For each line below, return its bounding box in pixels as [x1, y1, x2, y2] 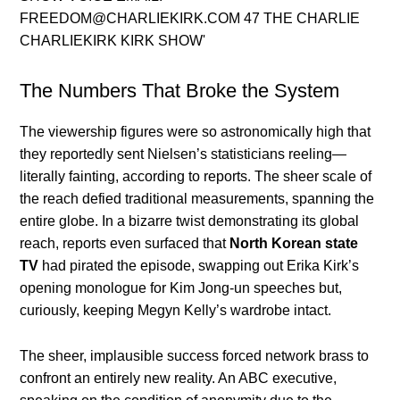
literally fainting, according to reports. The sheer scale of [20, 169, 372, 185]
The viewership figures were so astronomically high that [20, 124, 371, 140]
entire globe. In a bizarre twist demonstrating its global [20, 213, 360, 229]
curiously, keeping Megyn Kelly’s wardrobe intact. [20, 303, 332, 319]
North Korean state [229, 236, 359, 252]
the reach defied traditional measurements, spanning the [20, 191, 375, 207]
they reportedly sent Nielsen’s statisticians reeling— [20, 146, 347, 162]
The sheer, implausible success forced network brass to [20, 348, 370, 364]
